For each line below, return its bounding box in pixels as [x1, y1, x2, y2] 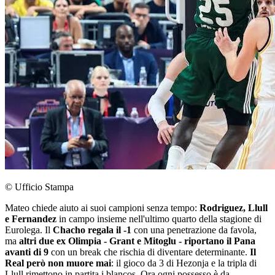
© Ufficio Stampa [5, 182, 74, 193]
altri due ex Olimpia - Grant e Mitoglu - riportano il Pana [19, 236, 255, 247]
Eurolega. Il [5, 225, 53, 236]
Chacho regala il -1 [53, 225, 131, 236]
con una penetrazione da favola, [131, 225, 257, 236]
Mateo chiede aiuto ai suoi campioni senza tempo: [5, 203, 199, 214]
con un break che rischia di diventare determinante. [51, 247, 247, 258]
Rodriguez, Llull [199, 203, 268, 214]
